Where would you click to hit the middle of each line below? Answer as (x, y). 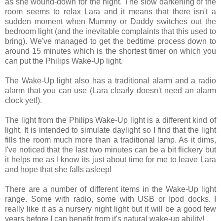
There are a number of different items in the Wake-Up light (110, 189)
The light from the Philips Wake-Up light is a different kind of (110, 120)
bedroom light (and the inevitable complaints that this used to (110, 31)
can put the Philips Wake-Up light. (64, 61)
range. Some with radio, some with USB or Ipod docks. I (110, 199)
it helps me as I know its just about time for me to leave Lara (110, 159)
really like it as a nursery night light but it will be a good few (110, 209)
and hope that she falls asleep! (58, 169)
